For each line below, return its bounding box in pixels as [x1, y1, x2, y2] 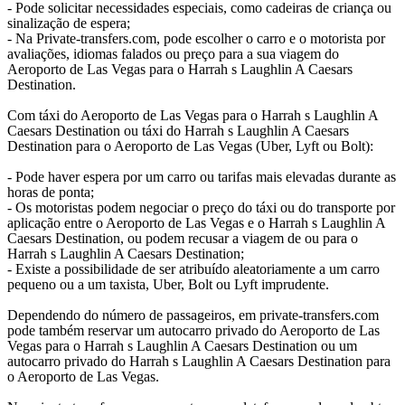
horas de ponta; [7, 184, 94, 201]
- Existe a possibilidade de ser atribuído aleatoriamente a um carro [7, 261, 380, 278]
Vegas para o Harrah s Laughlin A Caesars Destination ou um [7, 338, 357, 354]
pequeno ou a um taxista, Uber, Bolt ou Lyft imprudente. [7, 277, 329, 293]
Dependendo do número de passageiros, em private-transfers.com [7, 307, 379, 324]
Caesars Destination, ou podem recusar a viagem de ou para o [7, 231, 358, 247]
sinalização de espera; [7, 15, 130, 32]
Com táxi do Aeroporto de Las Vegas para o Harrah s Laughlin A [7, 108, 378, 124]
